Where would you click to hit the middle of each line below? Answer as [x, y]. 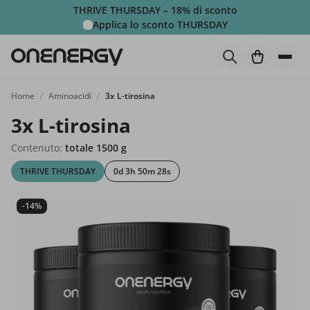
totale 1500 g [96, 148]
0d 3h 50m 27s [142, 171]
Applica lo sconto [135, 25]
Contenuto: [38, 148]
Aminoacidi [70, 96]
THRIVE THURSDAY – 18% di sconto [155, 10]
